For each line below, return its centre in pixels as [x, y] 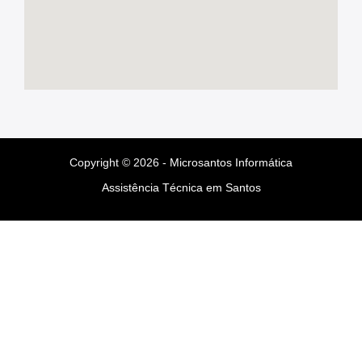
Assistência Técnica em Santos [181, 187]
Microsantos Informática [231, 162]
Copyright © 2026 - [120, 162]
